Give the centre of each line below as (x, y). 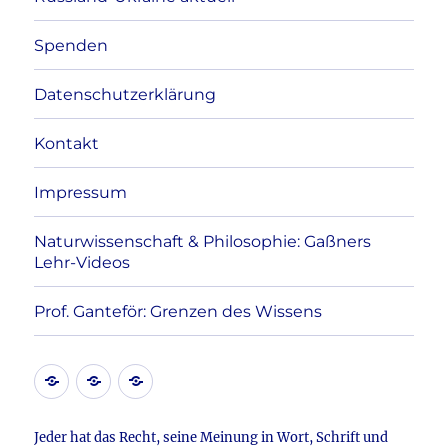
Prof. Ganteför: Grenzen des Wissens (178, 311)
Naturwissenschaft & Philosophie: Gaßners (203, 241)
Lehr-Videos (82, 262)
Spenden (71, 45)
